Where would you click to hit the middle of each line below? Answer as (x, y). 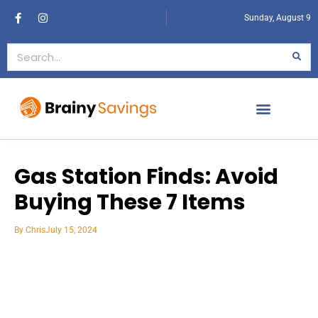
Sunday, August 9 (278, 18)
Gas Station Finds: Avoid (146, 176)
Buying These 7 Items (130, 202)
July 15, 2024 (71, 230)
